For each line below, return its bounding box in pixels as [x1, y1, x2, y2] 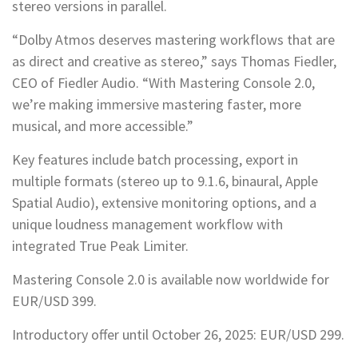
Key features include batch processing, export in [12, 150, 298, 169]
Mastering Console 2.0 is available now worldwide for [12, 270, 329, 289]
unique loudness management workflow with [12, 215, 283, 234]
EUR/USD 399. [12, 292, 97, 311]
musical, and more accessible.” [12, 117, 193, 136]
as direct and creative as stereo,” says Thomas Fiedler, [12, 52, 336, 71]
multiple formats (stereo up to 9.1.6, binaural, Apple [12, 172, 318, 191]
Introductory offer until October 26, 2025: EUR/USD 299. [12, 325, 344, 344]
